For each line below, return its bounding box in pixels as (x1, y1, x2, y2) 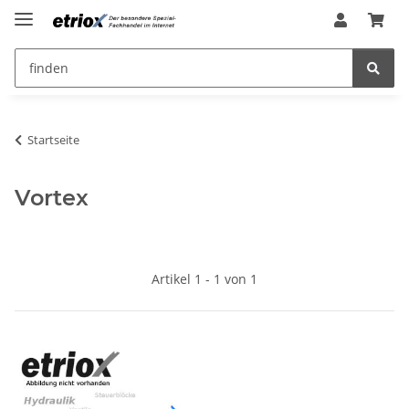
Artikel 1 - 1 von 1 (152, 269, 257, 288)
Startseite (27, 131, 79, 148)
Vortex (15, 184, 89, 211)
